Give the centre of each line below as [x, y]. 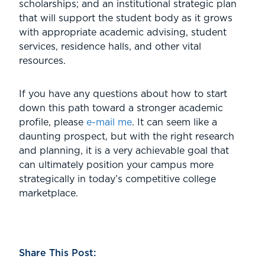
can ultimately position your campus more [116, 165]
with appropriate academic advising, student [123, 32]
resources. [42, 61]
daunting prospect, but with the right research [127, 136]
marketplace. [49, 193]
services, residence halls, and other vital [110, 46]
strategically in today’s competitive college [117, 179]
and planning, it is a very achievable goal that [124, 151]
